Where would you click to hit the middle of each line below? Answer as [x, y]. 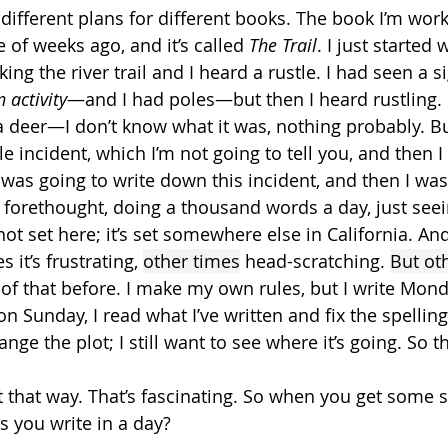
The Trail [283, 45]
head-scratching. [315, 261]
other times [191, 261]
